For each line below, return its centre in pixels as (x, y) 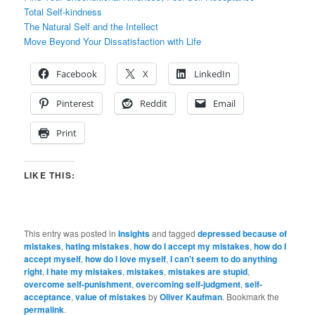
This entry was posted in (71, 233)
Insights (134, 233)
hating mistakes (98, 246)
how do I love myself (126, 258)
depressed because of (243, 233)
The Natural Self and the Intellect (91, 26)
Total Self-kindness (63, 11)
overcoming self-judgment (188, 284)
